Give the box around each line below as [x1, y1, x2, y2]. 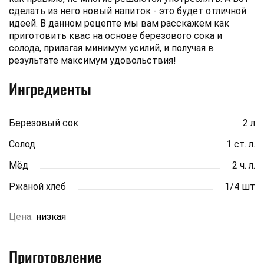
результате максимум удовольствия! [9, 54, 176, 66]
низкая [36, 210, 66, 222]
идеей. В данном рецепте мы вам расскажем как [9, 17, 229, 29]
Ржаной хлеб [9, 180, 66, 192]
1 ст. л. [226, 138, 255, 150]
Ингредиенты [9, 77, 91, 100]
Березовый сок [9, 117, 78, 128]
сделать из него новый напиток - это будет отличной [9, 5, 246, 16]
